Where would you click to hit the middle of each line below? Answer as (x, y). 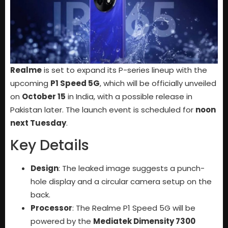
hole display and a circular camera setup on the (121, 182)
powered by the (62, 221)
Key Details (50, 146)
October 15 (44, 96)
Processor (51, 208)
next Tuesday (38, 123)
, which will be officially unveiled (158, 83)
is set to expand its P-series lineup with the (124, 70)
